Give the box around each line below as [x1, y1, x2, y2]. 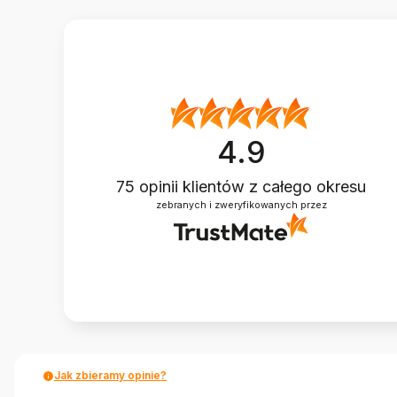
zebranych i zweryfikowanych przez [155, 198, 327, 211]
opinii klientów [135, 176, 249, 196]
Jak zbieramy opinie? [54, 369, 167, 382]
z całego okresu [249, 176, 366, 196]
